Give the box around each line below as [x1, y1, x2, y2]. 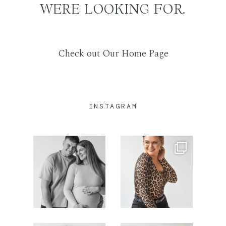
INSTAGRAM [88, 101, 138, 110]
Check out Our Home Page [58, 46, 168, 62]
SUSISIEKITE [73, 29, 153, 48]
